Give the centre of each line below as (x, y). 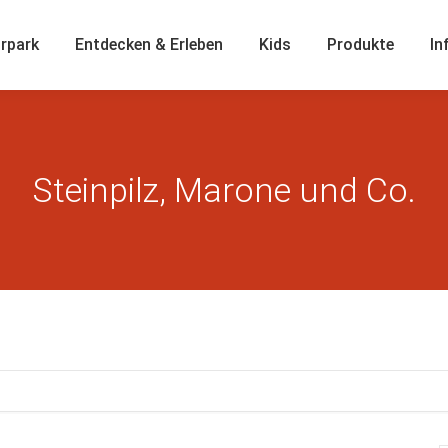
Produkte (360, 44)
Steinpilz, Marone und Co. (224, 190)
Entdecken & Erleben (149, 44)
